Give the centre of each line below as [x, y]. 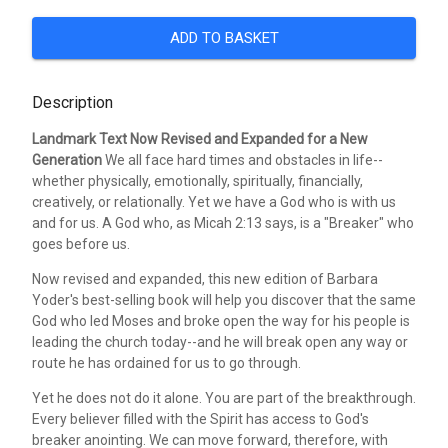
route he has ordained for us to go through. [166, 362]
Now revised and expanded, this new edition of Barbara [205, 278]
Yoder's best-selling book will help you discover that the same [224, 299]
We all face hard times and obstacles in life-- [242, 159]
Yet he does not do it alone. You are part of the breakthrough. [224, 397]
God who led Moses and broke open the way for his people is [221, 320]
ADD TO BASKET [224, 37]
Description [72, 102]
